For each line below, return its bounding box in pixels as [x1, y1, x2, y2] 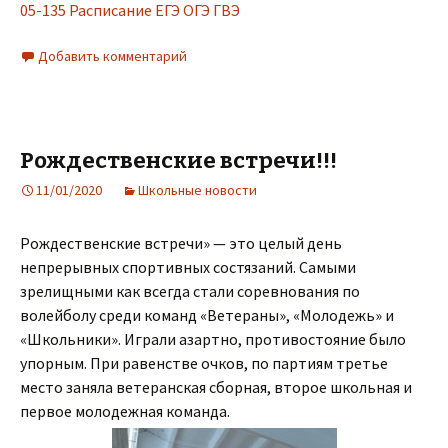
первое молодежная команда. [20, 400, 230, 421]
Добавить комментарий [38, 46, 187, 65]
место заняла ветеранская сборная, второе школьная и [20, 376, 412, 397]
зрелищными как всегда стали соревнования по [20, 280, 360, 301]
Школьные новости [138, 180, 257, 199]
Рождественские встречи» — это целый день [20, 232, 342, 253]
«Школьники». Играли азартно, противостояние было [20, 328, 406, 349]
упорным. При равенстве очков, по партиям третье [20, 352, 388, 373]
